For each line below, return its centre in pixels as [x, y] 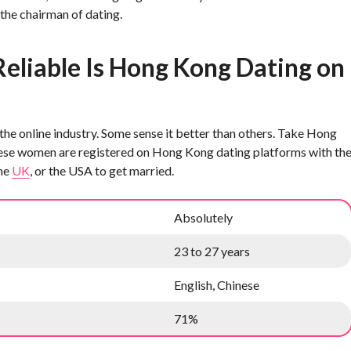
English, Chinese [217, 285]
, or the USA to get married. [102, 170]
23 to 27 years [212, 251]
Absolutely [203, 217]
